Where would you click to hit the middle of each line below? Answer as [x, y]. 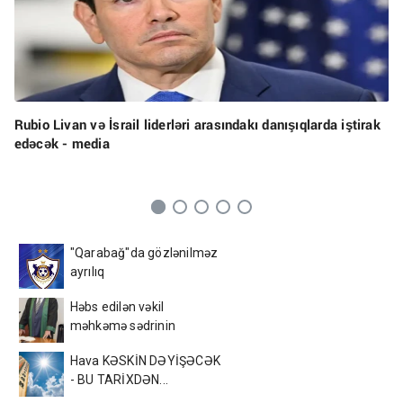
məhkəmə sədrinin [123, 326]
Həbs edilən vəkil [117, 307]
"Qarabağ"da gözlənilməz [144, 253]
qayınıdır [94, 345]
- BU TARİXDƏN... [119, 380]
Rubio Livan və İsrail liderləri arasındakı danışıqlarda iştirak [197, 125]
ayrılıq [87, 272]
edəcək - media [62, 143]
